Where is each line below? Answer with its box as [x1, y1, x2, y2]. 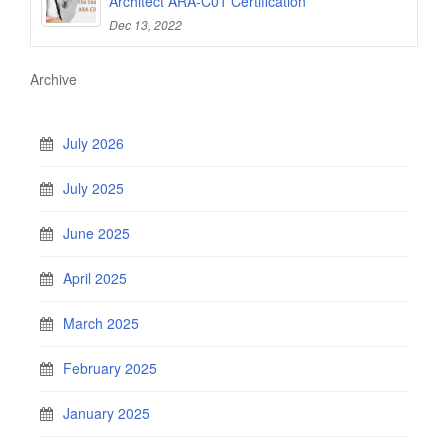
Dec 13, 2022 [109, 15, 182, 33]
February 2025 [63, 357, 157, 378]
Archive [30, 68, 77, 89]
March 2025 [63, 312, 139, 333]
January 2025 [63, 402, 150, 423]
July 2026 [63, 132, 124, 153]
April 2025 [63, 267, 127, 288]
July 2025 [63, 177, 124, 198]
